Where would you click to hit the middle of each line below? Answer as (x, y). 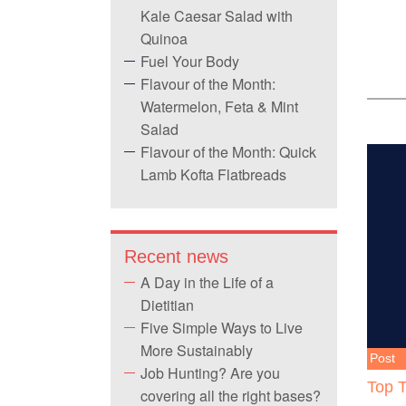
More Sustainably (197, 350)
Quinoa (164, 39)
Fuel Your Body (190, 61)
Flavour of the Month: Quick (228, 152)
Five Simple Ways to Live (222, 328)
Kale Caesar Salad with (217, 16)
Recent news (176, 256)
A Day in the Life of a (207, 282)
